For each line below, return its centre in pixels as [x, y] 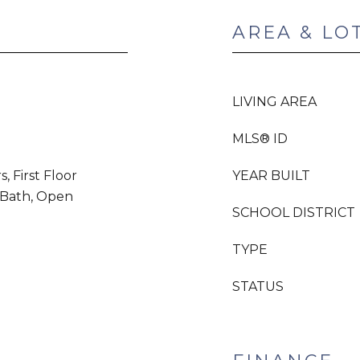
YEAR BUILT [271, 176]
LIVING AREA [274, 102]
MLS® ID [260, 139]
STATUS [258, 286]
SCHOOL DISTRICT [294, 213]
